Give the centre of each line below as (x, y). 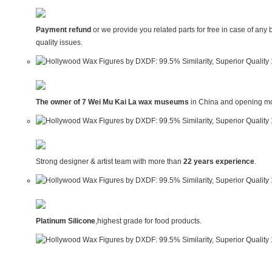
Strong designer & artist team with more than (109, 162)
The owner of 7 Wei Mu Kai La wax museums (112, 102)
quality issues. (59, 43)
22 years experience (219, 162)
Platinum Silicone (65, 221)
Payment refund (64, 30)
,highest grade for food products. (148, 221)
